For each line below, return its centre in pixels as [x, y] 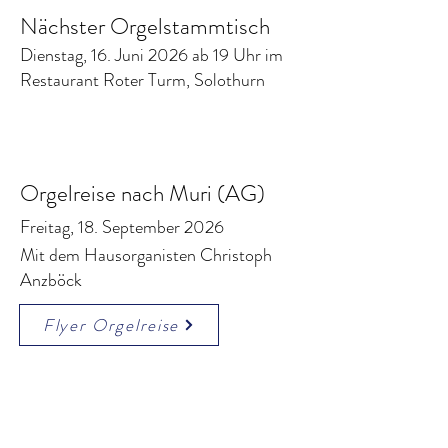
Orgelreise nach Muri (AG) [142, 193]
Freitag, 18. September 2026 [122, 227]
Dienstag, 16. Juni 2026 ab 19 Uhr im [151, 55]
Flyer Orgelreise [111, 325]
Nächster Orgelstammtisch [145, 26]
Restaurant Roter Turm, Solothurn [142, 80]
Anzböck [51, 280]
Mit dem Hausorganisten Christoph [146, 255]
